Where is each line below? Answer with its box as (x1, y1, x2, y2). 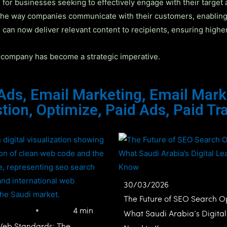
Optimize (36, 100, 98, 119)
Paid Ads (105, 100, 166, 119)
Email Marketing (30, 85, 142, 103)
